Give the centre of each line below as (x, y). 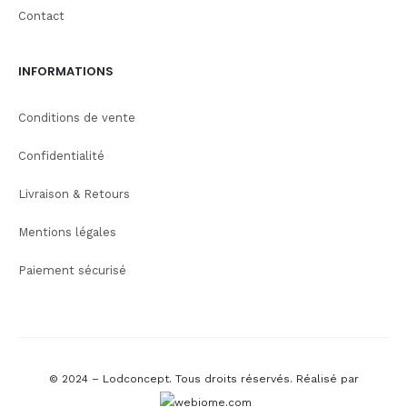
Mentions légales (67, 233)
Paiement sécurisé (72, 271)
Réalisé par (327, 379)
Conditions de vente (77, 118)
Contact (41, 16)
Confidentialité (61, 156)
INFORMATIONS (66, 72)
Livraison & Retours (74, 194)
